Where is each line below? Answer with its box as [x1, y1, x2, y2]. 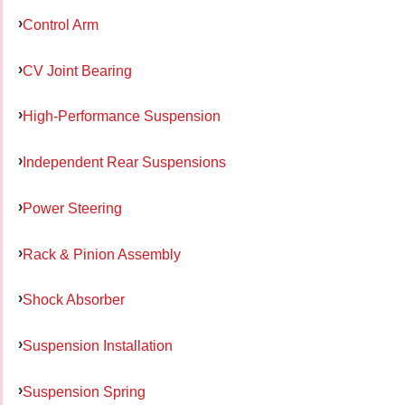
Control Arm [23, 15, 99, 33]
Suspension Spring [23, 382, 146, 400]
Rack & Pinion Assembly [23, 245, 181, 262]
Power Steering [23, 199, 122, 216]
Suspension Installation [23, 337, 173, 354]
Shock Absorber [23, 291, 125, 308]
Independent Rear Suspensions [23, 154, 226, 171]
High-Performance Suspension [23, 108, 221, 125]
